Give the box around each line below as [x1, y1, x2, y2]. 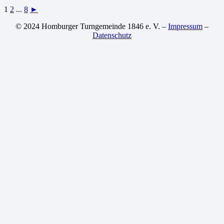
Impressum [168, 22, 202, 30]
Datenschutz [92, 31, 131, 39]
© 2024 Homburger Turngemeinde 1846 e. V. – [15, 22, 168, 30]
